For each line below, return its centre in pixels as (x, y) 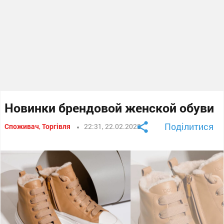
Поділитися (189, 126)
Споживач (22, 126)
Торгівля (56, 126)
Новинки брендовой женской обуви (109, 107)
